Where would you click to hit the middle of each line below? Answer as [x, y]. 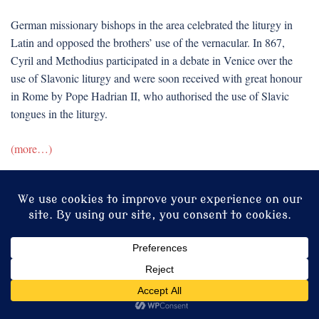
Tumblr [59, 256]
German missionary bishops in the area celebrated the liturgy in [152, 25]
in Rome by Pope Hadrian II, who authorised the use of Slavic [150, 96]
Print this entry [43, 183]
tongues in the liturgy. [59, 114]
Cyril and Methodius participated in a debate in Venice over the [152, 60]
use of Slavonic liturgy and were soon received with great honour [156, 78]
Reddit [280, 226]
